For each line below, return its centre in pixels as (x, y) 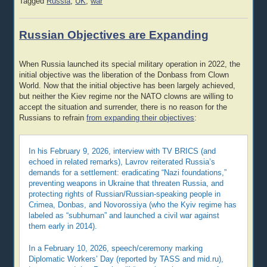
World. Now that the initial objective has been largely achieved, (128, 86)
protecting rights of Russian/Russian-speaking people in (125, 194)
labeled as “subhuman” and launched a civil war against (124, 215)
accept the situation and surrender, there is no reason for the (123, 108)
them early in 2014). (63, 226)
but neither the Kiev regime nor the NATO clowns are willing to (126, 97)
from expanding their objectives (141, 118)
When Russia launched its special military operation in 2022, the (130, 65)
